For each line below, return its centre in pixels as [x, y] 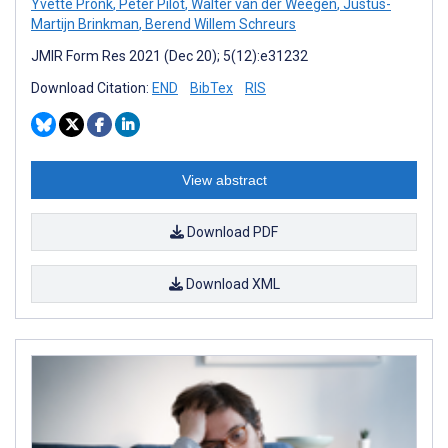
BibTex [211, 87]
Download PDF [231, 231]
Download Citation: [91, 87]
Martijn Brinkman [85, 23]
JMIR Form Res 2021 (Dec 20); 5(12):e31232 [169, 55]
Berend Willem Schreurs [219, 23]
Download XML [231, 283]
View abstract [224, 179]
